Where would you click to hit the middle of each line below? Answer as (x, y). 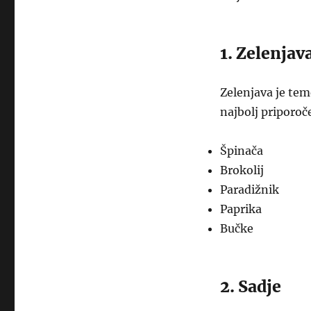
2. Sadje (250, 286)
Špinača (241, 151)
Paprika (241, 209)
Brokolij (242, 170)
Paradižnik (249, 190)
